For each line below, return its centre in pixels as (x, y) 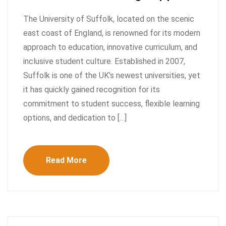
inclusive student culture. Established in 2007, (104, 61)
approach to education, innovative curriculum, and (110, 47)
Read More (66, 160)
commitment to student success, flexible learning (111, 103)
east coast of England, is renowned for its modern (112, 33)
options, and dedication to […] (75, 118)
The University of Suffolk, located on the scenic (109, 19)
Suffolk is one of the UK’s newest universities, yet (112, 75)
